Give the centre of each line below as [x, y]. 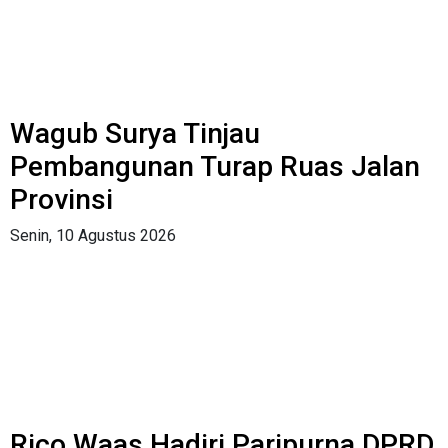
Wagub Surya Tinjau [135, 133]
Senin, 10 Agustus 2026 [93, 235]
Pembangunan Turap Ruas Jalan [215, 166]
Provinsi [61, 199]
